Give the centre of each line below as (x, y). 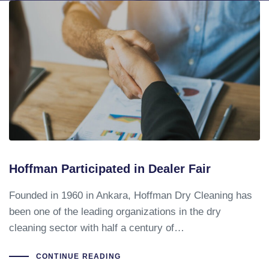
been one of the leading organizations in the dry (115, 211)
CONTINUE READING (78, 256)
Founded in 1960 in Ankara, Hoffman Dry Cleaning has (131, 195)
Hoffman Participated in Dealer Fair (110, 168)
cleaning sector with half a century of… (97, 228)
